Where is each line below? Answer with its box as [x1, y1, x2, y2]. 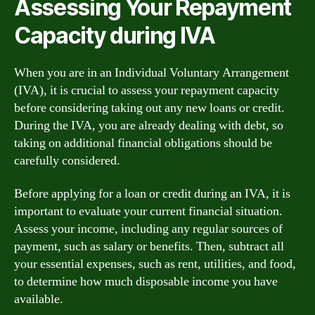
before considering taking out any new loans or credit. [14, 99, 285, 116]
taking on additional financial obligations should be [14, 134, 272, 151]
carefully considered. [14, 152, 120, 169]
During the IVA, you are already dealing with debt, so [14, 117, 283, 134]
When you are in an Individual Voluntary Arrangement [14, 64, 289, 81]
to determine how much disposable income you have [14, 274, 278, 290]
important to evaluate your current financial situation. [14, 203, 283, 219]
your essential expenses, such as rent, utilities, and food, [14, 256, 296, 272]
